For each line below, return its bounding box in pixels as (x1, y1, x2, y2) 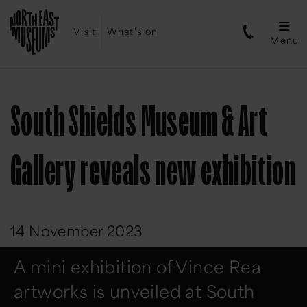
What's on (106, 25, 158, 37)
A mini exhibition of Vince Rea (14, 256, 261, 278)
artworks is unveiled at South (14, 280, 255, 303)
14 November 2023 (10, 222, 143, 241)
